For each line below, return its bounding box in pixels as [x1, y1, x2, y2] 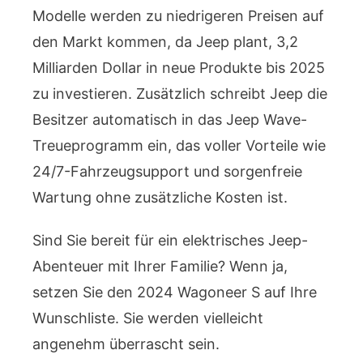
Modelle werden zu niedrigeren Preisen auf [32, 6, 324, 24]
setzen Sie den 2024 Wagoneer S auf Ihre [32, 283, 317, 301]
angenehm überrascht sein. [32, 335, 220, 352]
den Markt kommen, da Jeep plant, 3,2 [32, 32, 298, 50]
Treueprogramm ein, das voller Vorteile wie [32, 136, 326, 154]
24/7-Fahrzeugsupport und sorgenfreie [32, 162, 302, 180]
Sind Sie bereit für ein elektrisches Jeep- [32, 231, 308, 249]
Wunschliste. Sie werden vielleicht [32, 309, 263, 327]
